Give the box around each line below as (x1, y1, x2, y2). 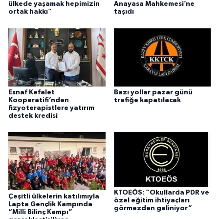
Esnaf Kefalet (8, 88, 55, 96)
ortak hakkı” (8, 8, 52, 16)
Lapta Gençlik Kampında (8, 200, 92, 208)
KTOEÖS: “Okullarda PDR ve (113, 189, 209, 197)
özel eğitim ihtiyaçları (113, 197, 190, 204)
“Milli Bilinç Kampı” (8, 208, 72, 216)
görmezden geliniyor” (113, 205, 192, 212)
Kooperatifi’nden (8, 96, 69, 104)
